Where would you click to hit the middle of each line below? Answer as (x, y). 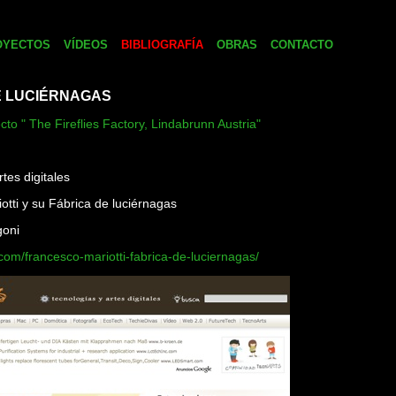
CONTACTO (302, 45)
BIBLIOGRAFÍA (162, 45)
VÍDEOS (86, 45)
